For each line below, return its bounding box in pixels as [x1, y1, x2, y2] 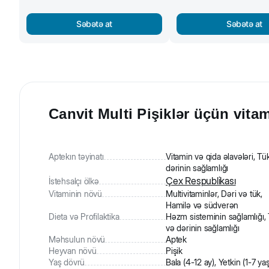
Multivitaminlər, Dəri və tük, [166, 189, 262, 199]
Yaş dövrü [49, 257, 85, 268]
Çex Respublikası [166, 175, 236, 187]
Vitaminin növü [49, 189, 103, 199]
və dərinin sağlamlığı [166, 223, 240, 234]
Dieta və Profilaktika [49, 211, 119, 222]
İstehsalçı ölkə [49, 176, 99, 187]
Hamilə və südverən [166, 200, 239, 211]
